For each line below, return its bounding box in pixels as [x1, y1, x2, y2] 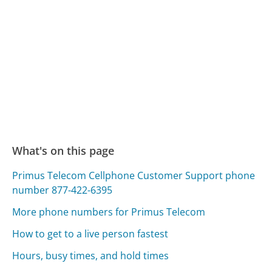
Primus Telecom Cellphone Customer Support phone [12, 169, 256, 183]
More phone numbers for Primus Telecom [12, 205, 206, 219]
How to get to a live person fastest [12, 227, 169, 241]
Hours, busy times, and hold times [12, 249, 169, 263]
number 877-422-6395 [12, 183, 113, 197]
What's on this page [12, 143, 115, 158]
